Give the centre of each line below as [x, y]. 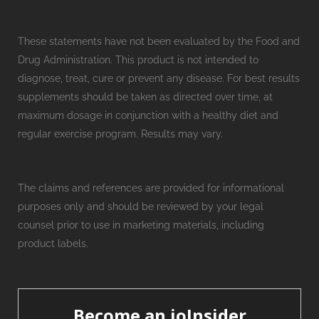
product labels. [53, 244]
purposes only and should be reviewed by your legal [141, 206]
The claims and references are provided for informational [151, 188]
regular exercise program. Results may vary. [120, 134]
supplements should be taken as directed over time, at [145, 97]
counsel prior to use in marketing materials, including [141, 225]
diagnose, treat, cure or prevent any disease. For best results [159, 78]
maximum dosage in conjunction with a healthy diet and [148, 115]
